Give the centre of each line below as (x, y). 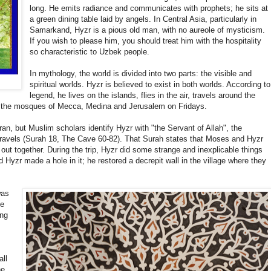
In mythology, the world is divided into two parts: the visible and (141, 74)
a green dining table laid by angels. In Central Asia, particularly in (143, 19)
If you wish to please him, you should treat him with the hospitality (146, 41)
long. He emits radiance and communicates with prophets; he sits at (149, 8)
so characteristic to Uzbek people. (90, 52)
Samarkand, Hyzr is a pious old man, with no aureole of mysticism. (148, 30)
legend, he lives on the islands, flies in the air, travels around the (143, 96)
